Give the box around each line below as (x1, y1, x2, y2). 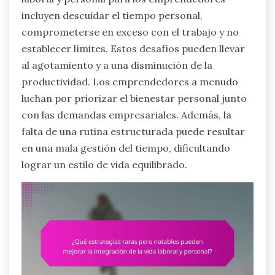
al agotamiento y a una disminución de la (21, 59, 212, 72)
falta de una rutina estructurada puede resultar (21, 125, 245, 138)
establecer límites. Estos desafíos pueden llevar (21, 42, 245, 55)
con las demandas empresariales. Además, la (21, 109, 231, 122)
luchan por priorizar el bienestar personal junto (21, 92, 247, 105)
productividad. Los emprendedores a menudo (21, 76, 238, 88)
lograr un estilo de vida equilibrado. (21, 158, 187, 171)
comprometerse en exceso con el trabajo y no (21, 26, 239, 39)
